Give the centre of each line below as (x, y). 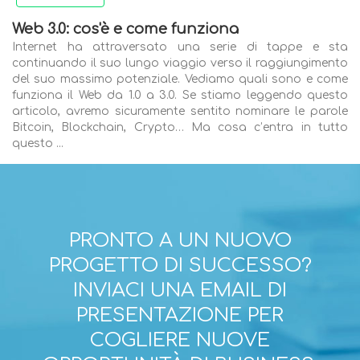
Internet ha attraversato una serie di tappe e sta (180, 47)
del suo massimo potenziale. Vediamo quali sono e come (180, 80)
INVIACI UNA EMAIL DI (180, 290)
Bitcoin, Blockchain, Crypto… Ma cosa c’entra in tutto (180, 128)
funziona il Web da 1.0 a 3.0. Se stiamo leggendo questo (180, 96)
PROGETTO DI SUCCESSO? (180, 266)
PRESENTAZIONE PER (180, 315)
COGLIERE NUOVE (180, 340)
